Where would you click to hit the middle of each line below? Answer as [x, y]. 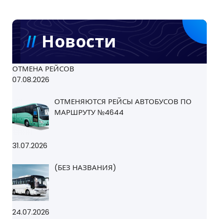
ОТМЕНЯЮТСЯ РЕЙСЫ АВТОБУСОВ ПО [123, 101]
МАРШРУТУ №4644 [89, 112]
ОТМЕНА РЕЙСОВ [43, 69]
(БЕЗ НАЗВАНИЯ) [86, 167]
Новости [79, 42]
